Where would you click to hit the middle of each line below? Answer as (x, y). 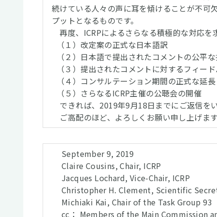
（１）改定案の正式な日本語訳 (112, 45)
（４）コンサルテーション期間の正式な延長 (136, 81)
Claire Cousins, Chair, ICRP (111, 166)
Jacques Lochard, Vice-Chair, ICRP (126, 178)
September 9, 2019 (98, 154)
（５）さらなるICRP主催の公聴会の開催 (129, 93)
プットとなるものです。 (95, 20)
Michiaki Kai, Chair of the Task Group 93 (137, 202)
